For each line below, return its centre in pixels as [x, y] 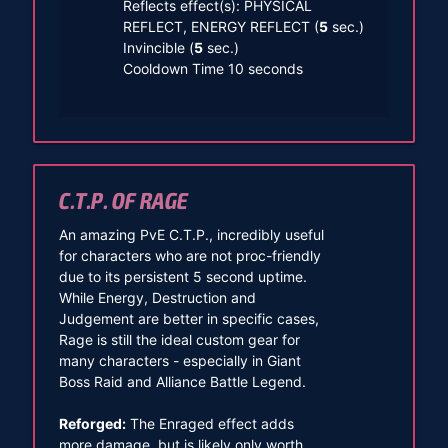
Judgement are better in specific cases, [188, 318]
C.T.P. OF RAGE [123, 201]
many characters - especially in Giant [179, 360]
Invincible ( [158, 47]
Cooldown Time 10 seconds [212, 68]
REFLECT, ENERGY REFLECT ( [220, 26]
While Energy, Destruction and [157, 297]
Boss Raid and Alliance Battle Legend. [182, 381]
